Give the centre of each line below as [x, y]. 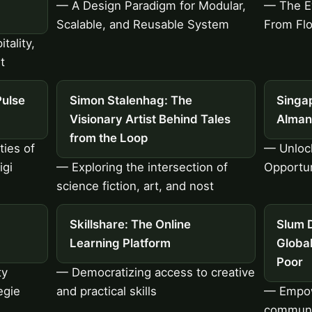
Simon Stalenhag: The [131, 100]
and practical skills [107, 291]
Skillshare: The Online [130, 224]
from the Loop [108, 138]
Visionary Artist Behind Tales [150, 119]
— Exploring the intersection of [142, 167]
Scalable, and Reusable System [143, 25]
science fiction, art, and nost [135, 186]
